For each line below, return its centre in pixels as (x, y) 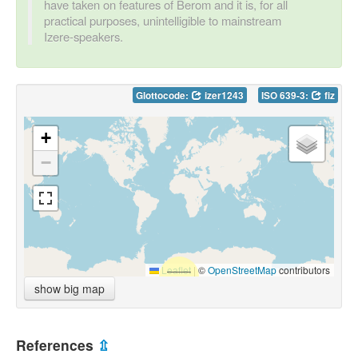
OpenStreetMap (242, 269)
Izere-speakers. (84, 36)
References (57, 344)
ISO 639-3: (286, 95)
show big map (70, 288)
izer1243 (223, 95)
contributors (303, 269)
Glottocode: (163, 95)
